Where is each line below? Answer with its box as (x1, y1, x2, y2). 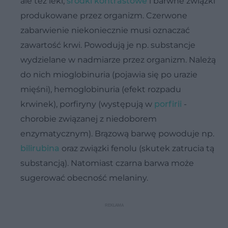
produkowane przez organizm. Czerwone (20, 10, 187, 20)
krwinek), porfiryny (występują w (20, 99, 154, 109)
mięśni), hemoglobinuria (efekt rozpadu (20, 84, 181, 94)
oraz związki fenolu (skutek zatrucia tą (60, 143, 214, 153)
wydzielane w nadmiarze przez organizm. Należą (20, 54, 216, 65)
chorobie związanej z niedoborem (20, 113, 157, 124)
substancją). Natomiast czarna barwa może (20, 158, 194, 168)
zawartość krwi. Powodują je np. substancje (20, 40, 195, 50)
